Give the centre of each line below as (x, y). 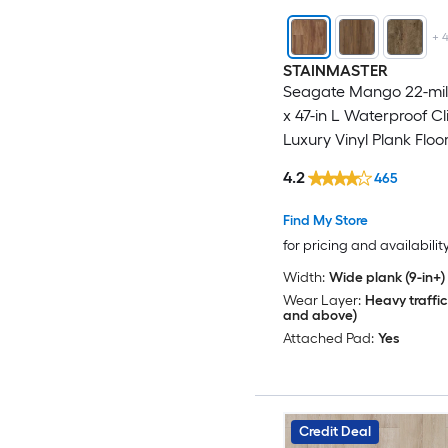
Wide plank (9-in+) (386, 278)
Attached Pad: (328, 339)
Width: (303, 278)
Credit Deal (334, 432)
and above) (319, 316)
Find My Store (325, 221)
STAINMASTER (335, 70)
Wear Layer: (321, 301)
